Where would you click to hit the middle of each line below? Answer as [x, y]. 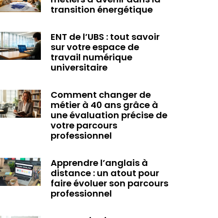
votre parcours [84, 126]
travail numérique [91, 57]
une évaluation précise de [109, 115]
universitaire [79, 68]
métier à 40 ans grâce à [104, 105]
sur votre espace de [95, 47]
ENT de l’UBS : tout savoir [105, 37]
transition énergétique [101, 10]
